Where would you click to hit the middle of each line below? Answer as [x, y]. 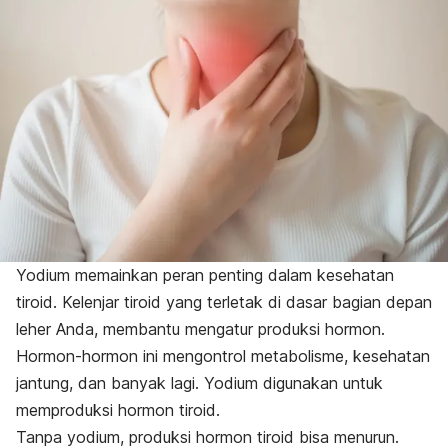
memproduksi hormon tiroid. [120, 410]
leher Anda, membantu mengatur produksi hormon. [203, 329]
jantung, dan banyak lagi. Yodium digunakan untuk [199, 383]
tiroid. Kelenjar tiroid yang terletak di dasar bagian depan [224, 302]
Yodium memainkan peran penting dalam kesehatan [205, 275]
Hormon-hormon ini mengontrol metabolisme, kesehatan [223, 356]
